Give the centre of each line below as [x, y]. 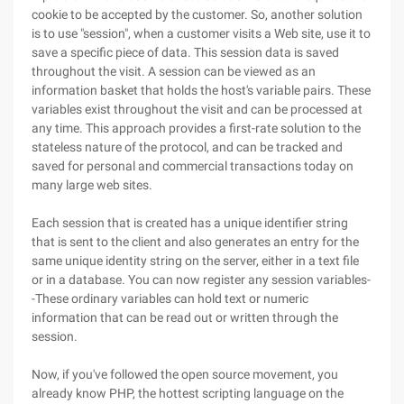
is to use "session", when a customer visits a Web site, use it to [201, 33]
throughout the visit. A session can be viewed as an [174, 71]
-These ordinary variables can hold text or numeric [170, 298]
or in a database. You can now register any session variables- [201, 280]
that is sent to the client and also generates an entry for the [195, 242]
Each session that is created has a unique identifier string [190, 223]
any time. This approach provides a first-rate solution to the [196, 128]
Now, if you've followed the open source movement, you [185, 374]
